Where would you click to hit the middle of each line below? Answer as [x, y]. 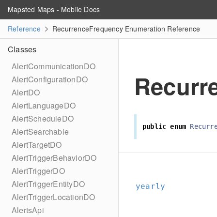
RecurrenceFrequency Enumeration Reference [125, 29]
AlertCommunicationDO [54, 66]
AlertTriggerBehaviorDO [54, 158]
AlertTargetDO [37, 145]
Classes [22, 49]
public [155, 126]
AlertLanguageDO [44, 105]
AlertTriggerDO [38, 171]
